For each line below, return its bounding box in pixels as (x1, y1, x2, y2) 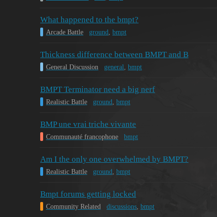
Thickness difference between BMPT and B (40, 50, 188, 60)
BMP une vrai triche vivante (40, 120, 136, 129)
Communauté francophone (46, 133, 118, 140)
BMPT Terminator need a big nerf (40, 85, 155, 94)
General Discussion (46, 63, 98, 71)
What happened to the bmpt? (40, 15, 139, 25)
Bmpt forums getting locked (40, 189, 136, 199)
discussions (107, 202, 137, 210)
